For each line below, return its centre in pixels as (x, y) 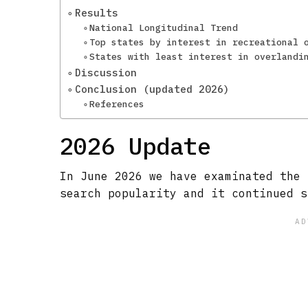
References (117, 104)
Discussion (106, 73)
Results (96, 13)
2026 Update (135, 146)
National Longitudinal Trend (164, 28)
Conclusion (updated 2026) (152, 89)
